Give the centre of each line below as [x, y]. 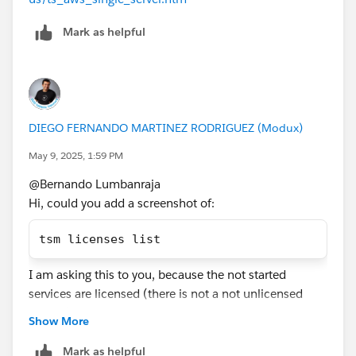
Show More [59, 321]
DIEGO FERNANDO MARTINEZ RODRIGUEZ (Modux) [166, 128]
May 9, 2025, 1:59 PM [76, 155]
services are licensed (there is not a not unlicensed [166, 293]
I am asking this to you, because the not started [157, 274]
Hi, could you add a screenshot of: [122, 203]
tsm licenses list [100, 239]
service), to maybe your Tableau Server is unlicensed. [171, 312]
